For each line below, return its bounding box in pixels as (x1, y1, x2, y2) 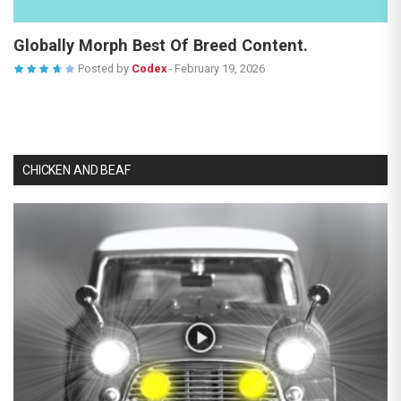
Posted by (77, 61, 129, 75)
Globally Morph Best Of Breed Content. (13, 35, 308, 55)
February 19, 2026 (174, 61, 265, 75)
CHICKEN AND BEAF (22, 162, 131, 177)
